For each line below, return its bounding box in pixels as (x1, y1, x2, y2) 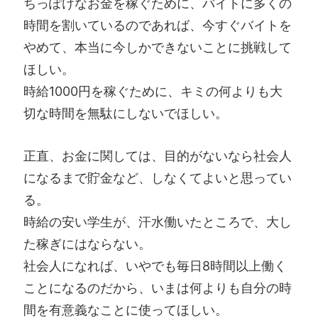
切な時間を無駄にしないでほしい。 (23, 106, 228, 121)
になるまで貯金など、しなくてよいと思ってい (23, 170, 292, 186)
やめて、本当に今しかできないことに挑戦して (23, 40, 292, 55)
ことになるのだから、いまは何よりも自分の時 (23, 280, 292, 296)
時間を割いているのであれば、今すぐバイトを (23, 18, 292, 33)
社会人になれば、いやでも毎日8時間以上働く (23, 258, 287, 274)
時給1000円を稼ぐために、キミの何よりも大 (23, 84, 283, 99)
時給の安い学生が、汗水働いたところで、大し (23, 214, 292, 230)
